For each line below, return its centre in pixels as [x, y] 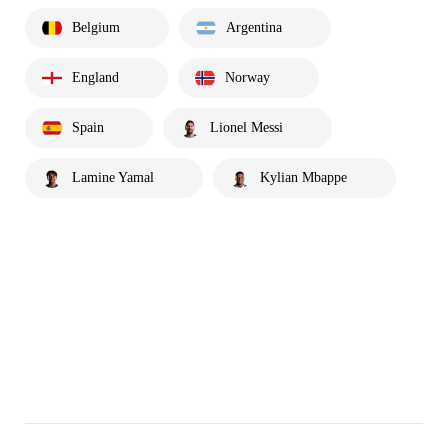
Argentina [254, 28]
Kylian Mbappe [303, 178]
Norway [247, 78]
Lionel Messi [246, 128]
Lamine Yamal [113, 178]
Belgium [96, 28]
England [95, 78]
